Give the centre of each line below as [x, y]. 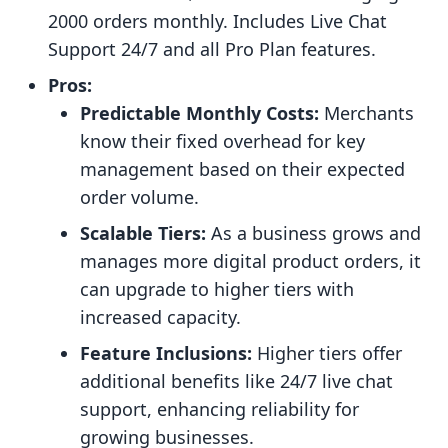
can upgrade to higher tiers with [217, 289]
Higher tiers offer [327, 353]
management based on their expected [242, 169]
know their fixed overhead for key [222, 141]
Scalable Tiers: [143, 233]
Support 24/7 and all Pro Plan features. [212, 49]
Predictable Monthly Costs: [199, 113]
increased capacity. [160, 317]
